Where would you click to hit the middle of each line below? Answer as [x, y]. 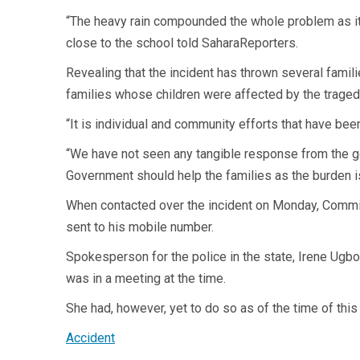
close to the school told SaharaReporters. [182, 43]
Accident [90, 338]
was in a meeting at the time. [146, 278]
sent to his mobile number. [140, 227]
